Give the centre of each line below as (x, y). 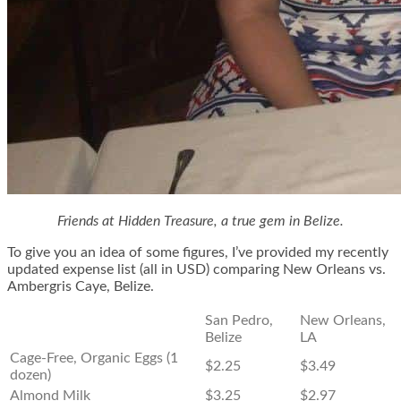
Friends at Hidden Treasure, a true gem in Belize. (200, 222)
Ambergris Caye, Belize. (81, 287)
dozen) (30, 375)
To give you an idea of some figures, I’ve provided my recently (198, 253)
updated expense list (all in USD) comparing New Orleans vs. (196, 270)
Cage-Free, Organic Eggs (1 (94, 358)
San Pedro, (239, 321)
